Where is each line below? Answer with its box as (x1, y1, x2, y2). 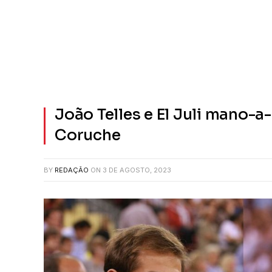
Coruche (55, 126, 121, 144)
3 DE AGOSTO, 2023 (103, 166, 171, 174)
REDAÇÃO (55, 166, 89, 174)
